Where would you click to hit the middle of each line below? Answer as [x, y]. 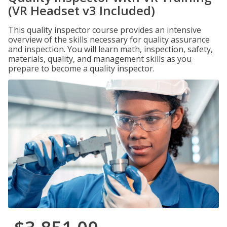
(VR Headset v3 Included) [82, 10]
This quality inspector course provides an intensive [105, 30]
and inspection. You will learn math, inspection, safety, [110, 49]
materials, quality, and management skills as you [100, 59]
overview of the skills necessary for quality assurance [109, 40]
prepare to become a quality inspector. [81, 68]
